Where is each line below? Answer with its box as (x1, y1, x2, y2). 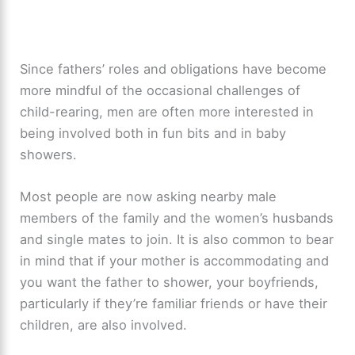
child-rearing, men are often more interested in (20, 103, 315, 120)
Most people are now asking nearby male (20, 189, 277, 205)
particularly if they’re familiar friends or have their (20, 296, 328, 312)
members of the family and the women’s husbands (20, 210, 334, 227)
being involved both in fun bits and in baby (20, 124, 287, 141)
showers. (20, 146, 78, 162)
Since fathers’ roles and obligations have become (20, 60, 327, 77)
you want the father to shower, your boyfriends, (20, 274, 319, 291)
